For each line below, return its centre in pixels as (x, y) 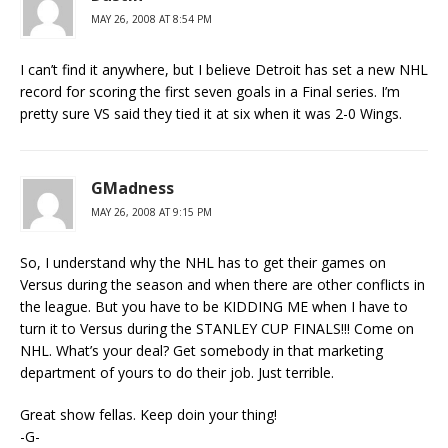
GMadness (132, 188)
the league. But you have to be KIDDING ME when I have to (214, 306)
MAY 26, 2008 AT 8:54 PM (151, 19)
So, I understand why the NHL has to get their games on (203, 262)
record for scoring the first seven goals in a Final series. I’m (210, 91)
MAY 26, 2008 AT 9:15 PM (151, 212)
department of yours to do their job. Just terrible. (177, 372)
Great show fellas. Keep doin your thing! (148, 414)
